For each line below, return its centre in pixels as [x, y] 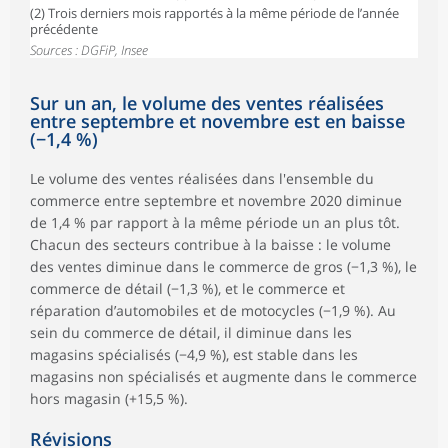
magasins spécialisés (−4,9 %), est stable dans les [194, 354]
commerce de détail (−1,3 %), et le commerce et [187, 288]
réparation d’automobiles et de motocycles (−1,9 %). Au [213, 310]
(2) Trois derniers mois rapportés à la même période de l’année [214, 12]
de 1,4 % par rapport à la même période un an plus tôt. [215, 222]
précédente [64, 28]
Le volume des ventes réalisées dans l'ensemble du [202, 178]
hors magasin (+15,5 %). [109, 398]
